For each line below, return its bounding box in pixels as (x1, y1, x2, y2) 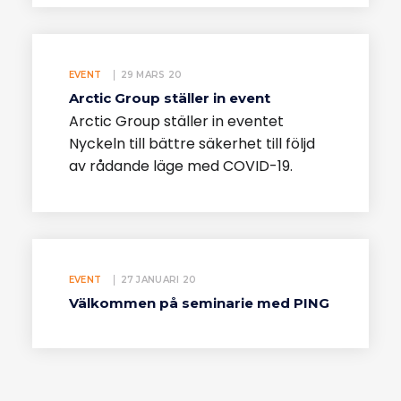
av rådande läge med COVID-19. (68, 155, 293, 176)
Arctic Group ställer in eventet (68, 110, 284, 132)
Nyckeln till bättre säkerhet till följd (68, 132, 315, 154)
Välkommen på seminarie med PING (68, 294, 329, 312)
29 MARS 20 (120, 69, 183, 81)
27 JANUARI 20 (120, 274, 197, 286)
